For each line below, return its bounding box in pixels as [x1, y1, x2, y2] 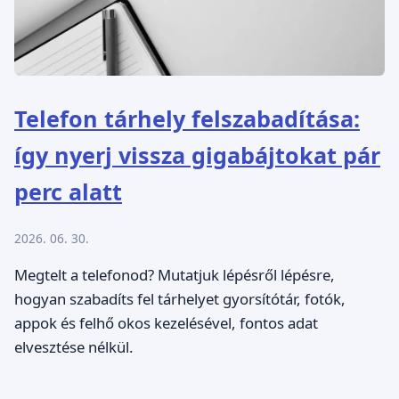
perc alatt [14, 175, 122, 207]
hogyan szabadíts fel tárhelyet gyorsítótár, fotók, [14, 289, 346, 310]
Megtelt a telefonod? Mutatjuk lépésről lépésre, [14, 265, 335, 286]
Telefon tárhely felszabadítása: [14, 102, 360, 134]
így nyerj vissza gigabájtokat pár [14, 139, 380, 170]
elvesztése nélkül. [14, 337, 134, 358]
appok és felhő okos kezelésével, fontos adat [14, 313, 318, 334]
